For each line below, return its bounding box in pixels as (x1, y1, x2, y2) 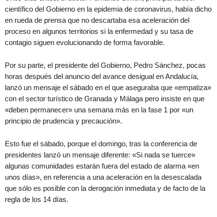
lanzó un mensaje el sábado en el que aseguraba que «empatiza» (5, 83, 211, 92)
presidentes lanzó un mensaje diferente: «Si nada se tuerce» (5, 151, 195, 159)
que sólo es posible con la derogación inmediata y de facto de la (5, 184, 205, 192)
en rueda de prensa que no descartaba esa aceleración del (5, 16, 189, 24)
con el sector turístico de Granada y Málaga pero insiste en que (5, 94, 204, 103)
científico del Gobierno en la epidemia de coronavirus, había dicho (5, 5, 212, 13)
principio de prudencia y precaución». (5, 117, 122, 125)
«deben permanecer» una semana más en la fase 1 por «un (5, 106, 193, 114)
